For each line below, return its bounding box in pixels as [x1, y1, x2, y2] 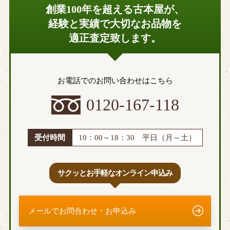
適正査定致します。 [69, 32, 161, 44]
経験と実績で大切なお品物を [48, 17, 182, 29]
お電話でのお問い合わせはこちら [57, 76, 173, 85]
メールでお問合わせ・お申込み [28, 206, 136, 215]
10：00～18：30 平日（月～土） [78, 133, 196, 142]
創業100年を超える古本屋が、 [46, 3, 184, 15]
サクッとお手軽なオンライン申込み [57, 168, 172, 177]
